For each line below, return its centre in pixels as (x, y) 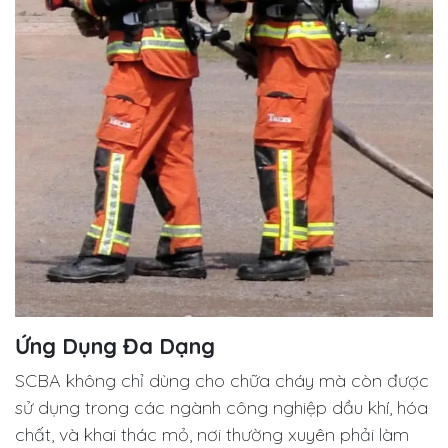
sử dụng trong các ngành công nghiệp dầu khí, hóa (221, 407)
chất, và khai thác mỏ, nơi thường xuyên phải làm (212, 434)
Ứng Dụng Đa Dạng (115, 345)
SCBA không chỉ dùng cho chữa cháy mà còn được (222, 380)
